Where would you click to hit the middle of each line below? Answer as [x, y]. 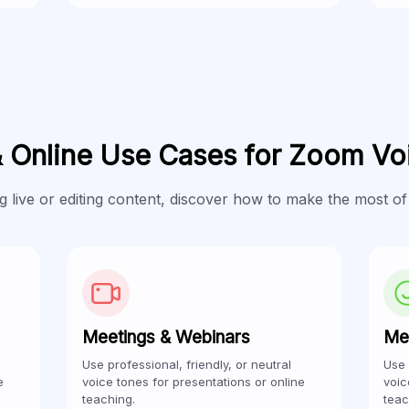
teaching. [109, 399]
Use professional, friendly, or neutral [187, 364]
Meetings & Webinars [166, 337]
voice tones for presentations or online [194, 381]
